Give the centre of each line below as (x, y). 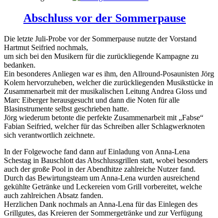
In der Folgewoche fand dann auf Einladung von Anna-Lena (97, 151)
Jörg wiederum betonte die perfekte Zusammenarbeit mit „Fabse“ (104, 117)
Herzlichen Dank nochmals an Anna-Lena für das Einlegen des (101, 204)
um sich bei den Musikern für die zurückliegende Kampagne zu (101, 56)
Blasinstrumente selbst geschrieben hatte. (66, 109)
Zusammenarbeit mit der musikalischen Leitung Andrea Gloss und (105, 91)
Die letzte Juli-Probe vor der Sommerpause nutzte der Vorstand (100, 38)
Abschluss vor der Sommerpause (105, 18)
